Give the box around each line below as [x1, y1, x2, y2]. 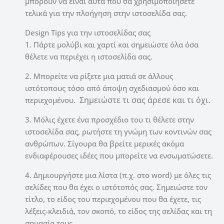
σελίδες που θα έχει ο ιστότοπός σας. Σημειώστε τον [25, 181, 207, 192]
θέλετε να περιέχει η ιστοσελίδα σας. [25, 51, 152, 61]
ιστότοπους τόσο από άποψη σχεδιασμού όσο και [25, 82, 199, 93]
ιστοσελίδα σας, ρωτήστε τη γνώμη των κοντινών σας [25, 126, 211, 136]
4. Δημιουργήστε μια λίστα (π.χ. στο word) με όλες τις [25, 169, 211, 180]
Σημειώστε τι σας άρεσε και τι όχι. [79, 94, 210, 105]
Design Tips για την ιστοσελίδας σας [25, 27, 150, 37]
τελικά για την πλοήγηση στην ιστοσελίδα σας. [25, 7, 187, 18]
